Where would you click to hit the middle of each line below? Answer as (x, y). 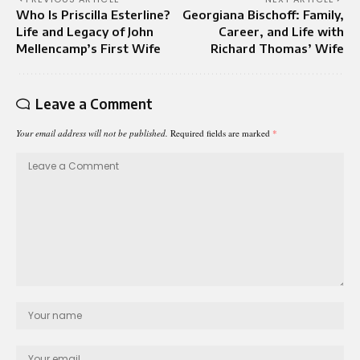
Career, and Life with (281, 31)
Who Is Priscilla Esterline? (93, 14)
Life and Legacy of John (85, 31)
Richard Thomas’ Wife (277, 48)
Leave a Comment (94, 103)
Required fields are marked (221, 133)
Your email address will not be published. (92, 133)
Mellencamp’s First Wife (88, 48)
